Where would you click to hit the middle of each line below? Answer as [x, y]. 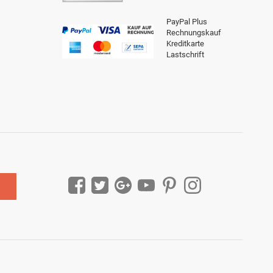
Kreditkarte [185, 44]
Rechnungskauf [194, 33]
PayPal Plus [187, 22]
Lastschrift [185, 55]
